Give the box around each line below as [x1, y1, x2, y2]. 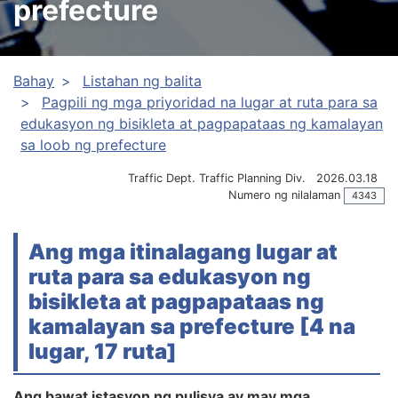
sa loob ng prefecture [20, 136, 166, 154]
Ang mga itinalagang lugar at [28, 238, 338, 265]
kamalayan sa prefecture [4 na [28, 313, 355, 339]
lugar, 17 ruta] [28, 338, 177, 364]
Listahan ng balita [83, 72, 202, 90]
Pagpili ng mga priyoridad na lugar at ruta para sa [42, 93, 378, 111]
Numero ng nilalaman [228, 188, 340, 202]
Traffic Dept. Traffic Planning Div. [128, 171, 306, 185]
